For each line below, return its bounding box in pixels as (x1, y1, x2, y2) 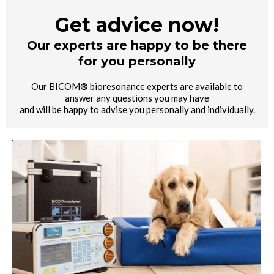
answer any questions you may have (65, 92, 209, 103)
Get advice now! (55, 12, 219, 37)
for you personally (78, 53, 196, 68)
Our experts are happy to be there (27, 37, 247, 53)
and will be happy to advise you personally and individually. (19, 103, 255, 115)
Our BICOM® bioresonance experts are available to (31, 80, 243, 92)
